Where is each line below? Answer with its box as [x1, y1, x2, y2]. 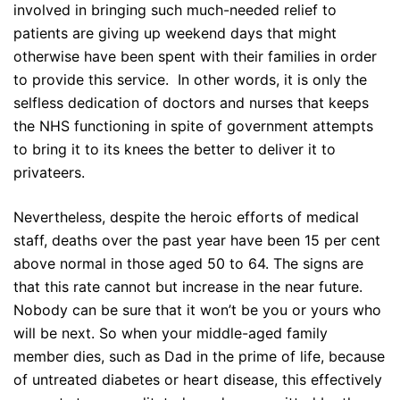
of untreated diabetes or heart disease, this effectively [13, 371, 382, 389]
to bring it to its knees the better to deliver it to [13, 140, 336, 159]
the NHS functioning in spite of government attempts [13, 117, 373, 136]
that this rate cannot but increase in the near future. [13, 278, 362, 296]
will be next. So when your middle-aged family [13, 324, 328, 343]
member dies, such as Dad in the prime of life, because [13, 347, 385, 366]
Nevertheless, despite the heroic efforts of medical [13, 208, 359, 227]
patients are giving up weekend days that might [13, 24, 337, 43]
